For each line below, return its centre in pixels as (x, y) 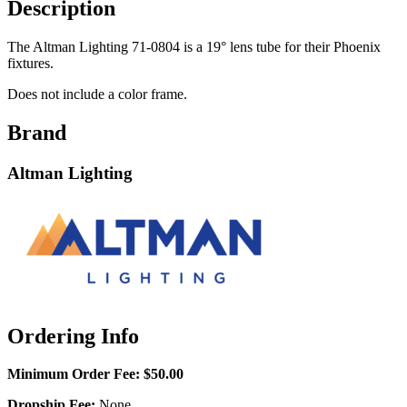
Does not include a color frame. (97, 94)
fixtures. (30, 64)
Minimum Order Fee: (74, 374)
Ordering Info (73, 336)
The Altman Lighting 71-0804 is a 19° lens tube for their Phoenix (194, 47)
